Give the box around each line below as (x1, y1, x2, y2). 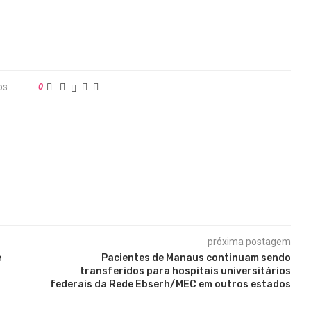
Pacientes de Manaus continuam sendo (101, 252, 291, 264)
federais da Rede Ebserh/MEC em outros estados (49, 278, 291, 290)
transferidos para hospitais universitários (79, 265, 291, 277)
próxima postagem (207, 236, 291, 247)
